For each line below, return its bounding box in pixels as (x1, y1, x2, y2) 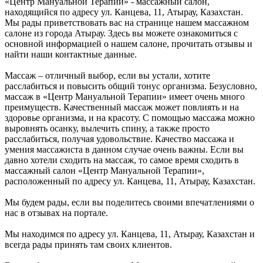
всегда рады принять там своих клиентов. (5, 240, 172, 250)
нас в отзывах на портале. (5, 208, 108, 218)
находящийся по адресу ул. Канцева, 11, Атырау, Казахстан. (5, 7, 243, 18)
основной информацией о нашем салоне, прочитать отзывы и (5, 39, 252, 49)
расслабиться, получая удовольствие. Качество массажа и (5, 134, 234, 144)
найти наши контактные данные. (5, 49, 137, 60)
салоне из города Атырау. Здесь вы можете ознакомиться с (5, 28, 238, 39)
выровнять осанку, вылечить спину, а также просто (5, 123, 210, 134)
